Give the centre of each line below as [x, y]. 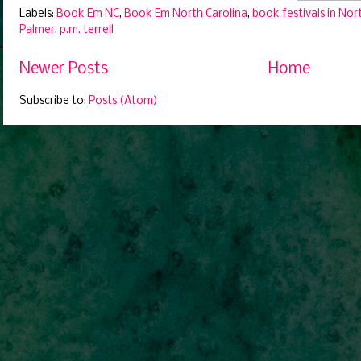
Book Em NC [88, 14]
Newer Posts [64, 69]
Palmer [37, 30]
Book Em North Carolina [186, 14]
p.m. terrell [87, 30]
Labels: [38, 14]
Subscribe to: [54, 102]
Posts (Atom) [123, 102]
